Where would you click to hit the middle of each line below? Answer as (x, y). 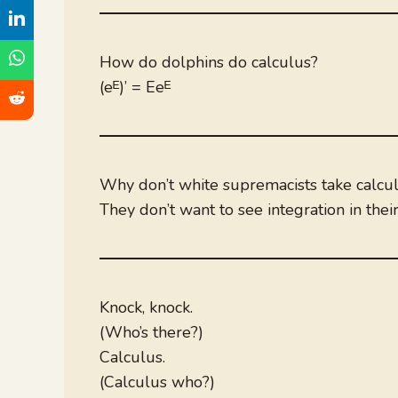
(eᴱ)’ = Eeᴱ (135, 87)
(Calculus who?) (157, 382)
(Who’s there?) (151, 332)
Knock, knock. (146, 307)
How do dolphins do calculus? (209, 62)
